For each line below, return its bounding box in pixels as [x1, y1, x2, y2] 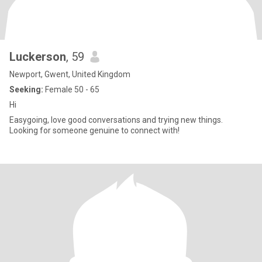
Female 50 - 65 [43, 85, 99, 94]
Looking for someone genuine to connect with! [9, 126, 180, 135]
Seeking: [9, 85, 43, 94]
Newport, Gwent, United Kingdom [9, 70, 130, 79]
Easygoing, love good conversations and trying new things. [9, 115, 223, 125]
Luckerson [9, 50, 66, 64]
